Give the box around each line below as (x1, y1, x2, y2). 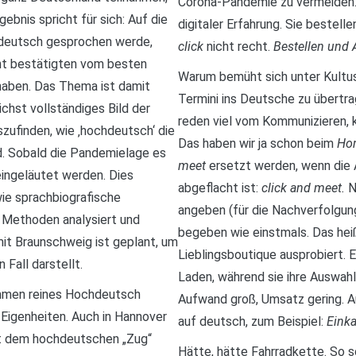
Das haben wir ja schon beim (178, 136, 337, 152)
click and (261, 180, 311, 196)
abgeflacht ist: (178, 180, 261, 196)
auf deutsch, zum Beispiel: (178, 314, 327, 330)
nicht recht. (207, 39, 273, 55)
